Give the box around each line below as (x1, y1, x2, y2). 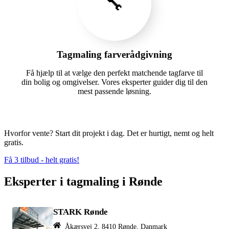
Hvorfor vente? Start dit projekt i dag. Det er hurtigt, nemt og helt (4, 128, 214, 138)
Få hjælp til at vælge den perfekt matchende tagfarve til (26, 68, 203, 77)
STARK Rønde (53, 207, 108, 217)
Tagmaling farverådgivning (57, 49, 172, 60)
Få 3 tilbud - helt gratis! (4, 155, 79, 164)
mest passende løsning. (78, 86, 151, 96)
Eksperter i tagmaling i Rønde (4, 174, 163, 188)
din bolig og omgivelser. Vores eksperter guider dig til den (21, 77, 208, 86)
